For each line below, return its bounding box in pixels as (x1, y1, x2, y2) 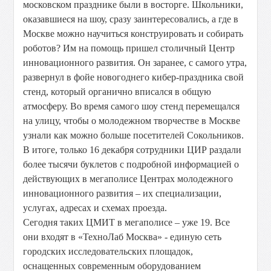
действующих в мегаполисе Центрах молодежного (23, 174, 233, 184)
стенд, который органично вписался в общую (23, 87, 212, 97)
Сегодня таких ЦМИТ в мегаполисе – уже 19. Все (23, 217, 230, 227)
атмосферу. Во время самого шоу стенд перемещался (23, 101, 240, 111)
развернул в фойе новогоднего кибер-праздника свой (23, 72, 244, 82)
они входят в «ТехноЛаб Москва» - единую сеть (23, 232, 222, 242)
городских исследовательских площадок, (23, 246, 194, 256)
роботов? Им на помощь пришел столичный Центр (23, 43, 235, 53)
